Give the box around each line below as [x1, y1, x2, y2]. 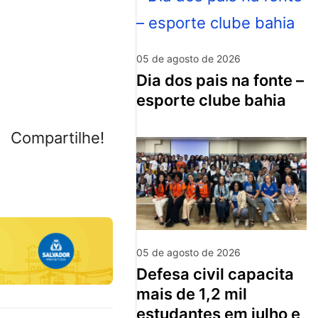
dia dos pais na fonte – [136, 70, 148, 89]
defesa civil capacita [136, 265, 148, 284]
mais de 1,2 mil [136, 285, 247, 304]
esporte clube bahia [136, 90, 286, 109]
